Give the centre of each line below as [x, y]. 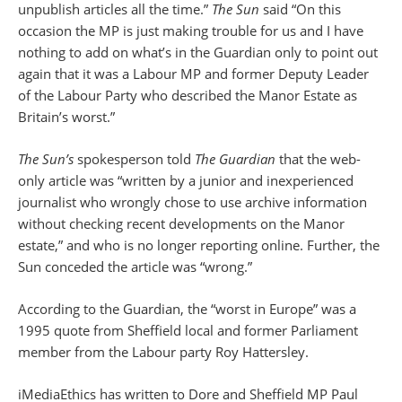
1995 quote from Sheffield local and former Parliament [188, 330]
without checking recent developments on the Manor [181, 223]
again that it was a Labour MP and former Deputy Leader [193, 74]
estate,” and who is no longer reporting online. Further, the [199, 245]
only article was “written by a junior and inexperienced [186, 180]
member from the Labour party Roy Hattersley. [163, 352]
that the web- [318, 159]
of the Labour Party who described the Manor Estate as [188, 95]
